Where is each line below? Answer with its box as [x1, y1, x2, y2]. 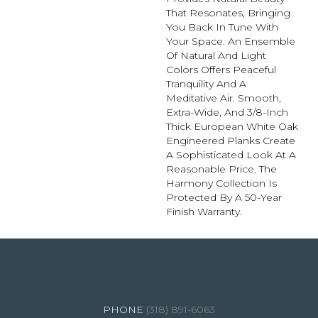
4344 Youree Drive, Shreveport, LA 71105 [60, 268, 258, 281]
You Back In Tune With [166, 21, 278, 34]
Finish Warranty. [166, 205, 242, 219]
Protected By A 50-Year [166, 191, 282, 204]
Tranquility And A [166, 77, 246, 91]
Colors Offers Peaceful [166, 63, 276, 77]
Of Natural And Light [166, 49, 266, 62]
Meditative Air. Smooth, [166, 92, 281, 105]
